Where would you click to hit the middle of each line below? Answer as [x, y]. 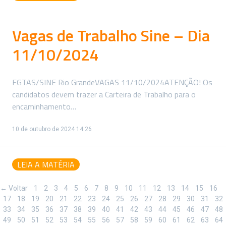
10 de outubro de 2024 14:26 [52, 129]
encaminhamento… [44, 106]
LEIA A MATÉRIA [46, 164]
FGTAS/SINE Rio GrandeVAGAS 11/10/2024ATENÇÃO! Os [112, 82]
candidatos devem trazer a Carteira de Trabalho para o [104, 94]
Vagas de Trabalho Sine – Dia [111, 35]
